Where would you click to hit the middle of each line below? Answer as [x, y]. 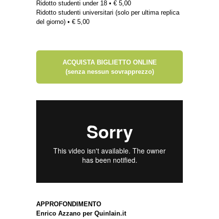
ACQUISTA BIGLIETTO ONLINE [109, 63]
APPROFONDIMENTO [69, 204]
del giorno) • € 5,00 [63, 22]
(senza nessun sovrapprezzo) [109, 72]
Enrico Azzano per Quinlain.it [81, 213]
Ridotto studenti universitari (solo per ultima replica [108, 13]
